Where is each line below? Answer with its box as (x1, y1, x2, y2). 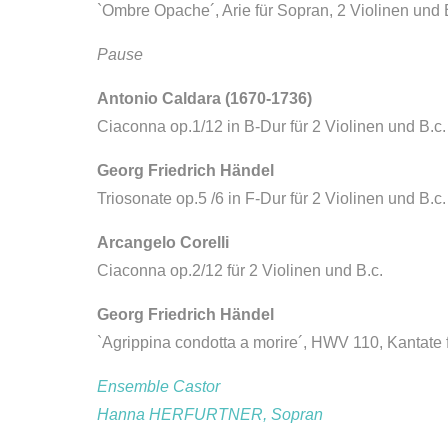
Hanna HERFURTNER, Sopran (97, 406, 323, 423)
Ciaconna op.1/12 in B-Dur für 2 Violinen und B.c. (97, 118, 446, 135)
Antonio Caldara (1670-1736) (97, 90, 312, 107)
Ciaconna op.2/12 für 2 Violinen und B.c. (97, 262, 383, 279)
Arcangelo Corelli (97, 234, 229, 251)
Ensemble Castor (97, 378, 220, 395)
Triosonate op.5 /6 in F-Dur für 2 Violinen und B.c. (97, 190, 446, 207)
